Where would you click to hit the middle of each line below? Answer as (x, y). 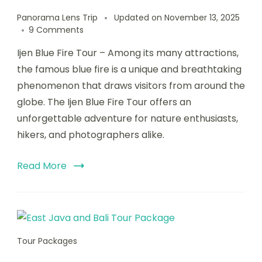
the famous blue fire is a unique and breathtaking (129, 69)
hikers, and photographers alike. (91, 135)
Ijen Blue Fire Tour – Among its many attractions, (128, 53)
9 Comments (56, 30)
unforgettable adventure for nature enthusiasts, (127, 118)
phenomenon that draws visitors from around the (131, 85)
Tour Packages (47, 241)
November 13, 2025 (202, 17)
